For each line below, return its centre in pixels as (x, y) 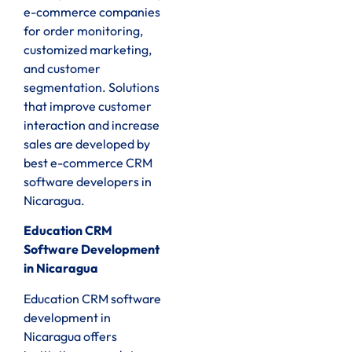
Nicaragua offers (70, 336)
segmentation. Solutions (92, 87)
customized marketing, (88, 49)
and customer (62, 68)
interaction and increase (92, 125)
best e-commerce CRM (88, 162)
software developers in (88, 181)
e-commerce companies (92, 11)
